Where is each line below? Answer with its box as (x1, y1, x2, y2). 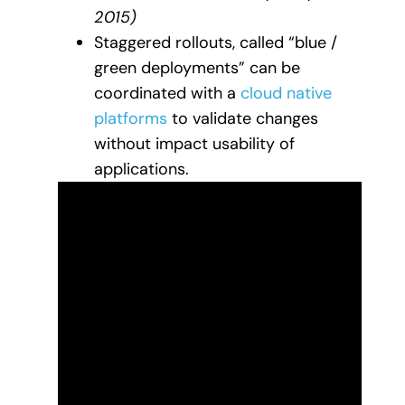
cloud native (240, 81, 332, 104)
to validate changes (167, 107, 318, 129)
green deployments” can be (94, 56, 300, 79)
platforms (94, 107, 167, 129)
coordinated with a (94, 81, 240, 104)
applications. (94, 157, 189, 180)
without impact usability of (94, 132, 295, 155)
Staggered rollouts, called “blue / (94, 31, 337, 53)
